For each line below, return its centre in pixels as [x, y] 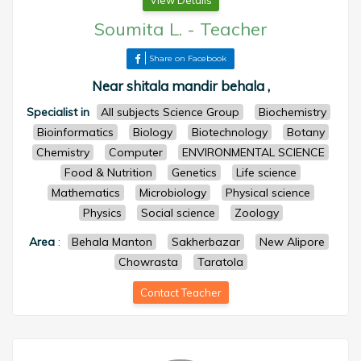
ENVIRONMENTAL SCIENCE [253, 152]
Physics [102, 213]
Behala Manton [112, 242]
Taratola [220, 262]
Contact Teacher [180, 293]
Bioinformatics [75, 132]
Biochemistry [293, 112]
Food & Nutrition [108, 172]
